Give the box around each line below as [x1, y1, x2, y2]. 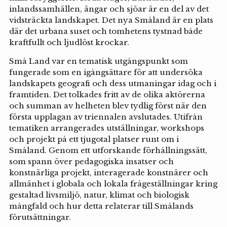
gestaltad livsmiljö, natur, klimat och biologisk [9, 190, 190, 200]
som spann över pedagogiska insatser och [9, 156, 174, 166]
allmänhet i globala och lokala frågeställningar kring [9, 178, 217, 188]
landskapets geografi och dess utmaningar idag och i [9, 78, 216, 88]
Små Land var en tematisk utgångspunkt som [9, 56, 188, 66]
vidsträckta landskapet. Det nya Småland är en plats [9, 15, 213, 25]
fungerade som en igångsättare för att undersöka [9, 67, 203, 77]
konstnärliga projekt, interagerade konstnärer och [9, 167, 208, 177]
